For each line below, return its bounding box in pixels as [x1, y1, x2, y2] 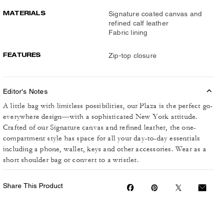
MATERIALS [3, 9, 46, 17]
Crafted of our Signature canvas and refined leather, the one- [3, 123, 196, 132]
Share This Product [3, 182, 63, 190]
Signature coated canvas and [109, 10, 202, 18]
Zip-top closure [109, 52, 157, 59]
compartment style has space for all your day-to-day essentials [3, 134, 200, 143]
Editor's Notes [3, 87, 48, 95]
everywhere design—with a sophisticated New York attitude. [3, 112, 198, 121]
